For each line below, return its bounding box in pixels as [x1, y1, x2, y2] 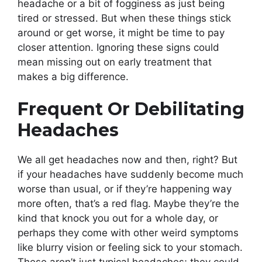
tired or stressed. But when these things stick [18, 12, 231, 24]
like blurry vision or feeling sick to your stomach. [18, 242, 243, 254]
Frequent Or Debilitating [18, 98, 244, 120]
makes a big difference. [18, 70, 129, 82]
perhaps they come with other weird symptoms [18, 227, 239, 239]
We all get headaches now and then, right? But [18, 154, 237, 166]
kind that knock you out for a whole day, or [18, 212, 218, 225]
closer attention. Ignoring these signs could [18, 41, 219, 53]
